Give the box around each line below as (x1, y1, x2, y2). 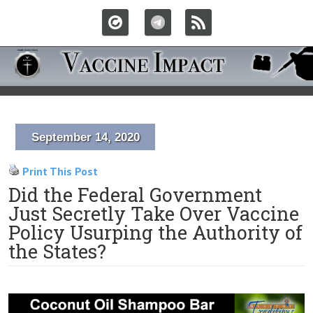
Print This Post (22, 164, 98, 178)
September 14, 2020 (31, 131, 140, 144)
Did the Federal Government (8, 182, 262, 207)
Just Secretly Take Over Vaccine (8, 201, 299, 226)
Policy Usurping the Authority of (8, 220, 303, 245)
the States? (8, 239, 106, 263)
